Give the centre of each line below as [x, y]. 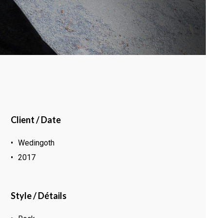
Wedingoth [36, 143]
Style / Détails [38, 195]
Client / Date [36, 119]
